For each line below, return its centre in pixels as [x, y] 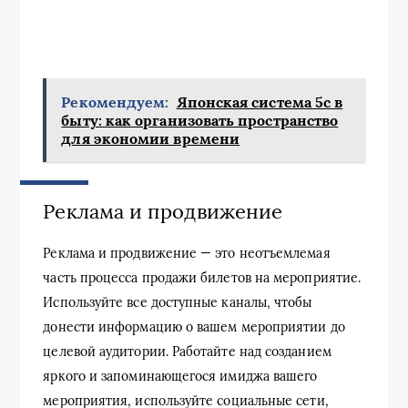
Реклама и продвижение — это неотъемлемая [187, 253]
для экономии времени [151, 139]
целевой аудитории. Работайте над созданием [187, 351]
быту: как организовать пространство [200, 121]
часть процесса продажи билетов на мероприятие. [202, 277]
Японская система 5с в [260, 102]
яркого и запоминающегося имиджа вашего [180, 376]
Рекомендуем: [115, 102]
